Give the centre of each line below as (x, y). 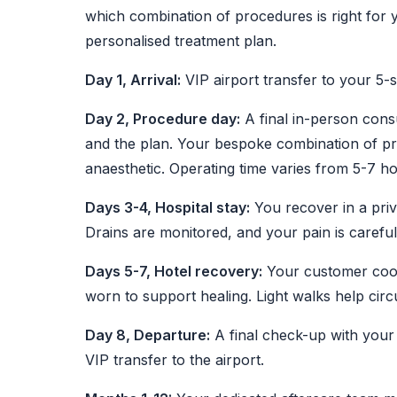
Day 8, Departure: (148, 335)
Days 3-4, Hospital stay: (167, 207)
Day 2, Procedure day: (163, 119)
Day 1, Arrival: (133, 80)
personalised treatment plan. (181, 41)
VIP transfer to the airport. (175, 360)
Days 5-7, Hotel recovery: (174, 271)
